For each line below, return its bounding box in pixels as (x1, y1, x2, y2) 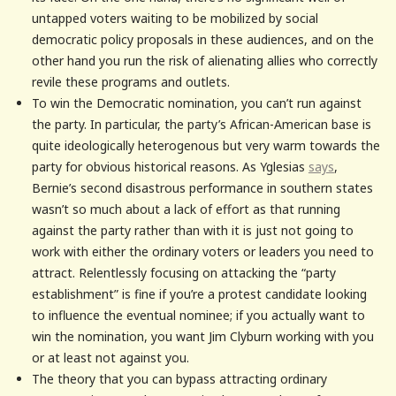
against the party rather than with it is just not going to (31, 221, 354, 239)
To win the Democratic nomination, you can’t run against (31, 94, 362, 111)
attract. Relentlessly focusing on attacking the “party (31, 263, 336, 281)
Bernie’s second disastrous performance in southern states (31, 179, 373, 196)
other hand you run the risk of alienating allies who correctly (31, 51, 377, 69)
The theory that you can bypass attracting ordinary (31, 369, 327, 387)
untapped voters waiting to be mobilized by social (31, 9, 318, 27)
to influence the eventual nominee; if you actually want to (31, 306, 365, 324)
